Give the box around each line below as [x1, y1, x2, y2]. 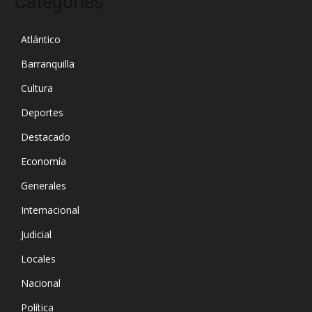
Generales [21, 179, 66, 193]
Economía [21, 155, 66, 169]
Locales [21, 252, 56, 266]
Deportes [21, 106, 63, 120]
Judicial [21, 228, 52, 242]
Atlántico [21, 33, 61, 47]
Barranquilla [21, 57, 75, 71]
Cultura [21, 81, 53, 95]
